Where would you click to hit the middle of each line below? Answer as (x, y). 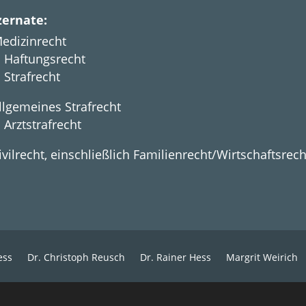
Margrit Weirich (262, 258)
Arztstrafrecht (42, 124)
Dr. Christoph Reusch (76, 258)
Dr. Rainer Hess (176, 258)
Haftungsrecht (44, 58)
